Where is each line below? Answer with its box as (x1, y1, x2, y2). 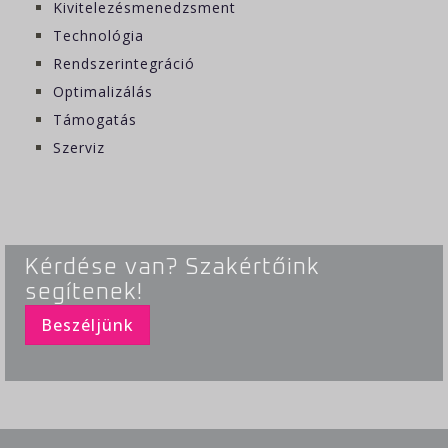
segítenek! (25, 280, 143, 304)
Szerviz (53, 137, 106, 157)
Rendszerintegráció (53, 53, 196, 73)
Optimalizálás (53, 81, 154, 101)
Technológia (53, 25, 145, 45)
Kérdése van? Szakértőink (25, 255, 320, 279)
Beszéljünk (41, 314, 134, 337)
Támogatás (53, 109, 138, 129)
